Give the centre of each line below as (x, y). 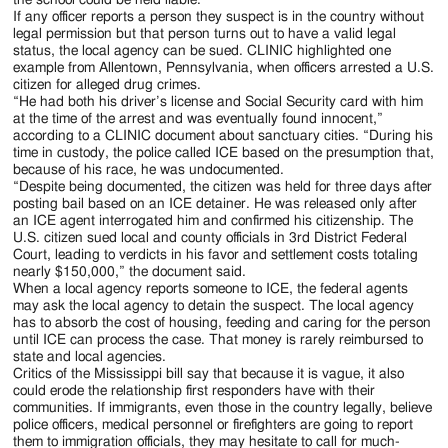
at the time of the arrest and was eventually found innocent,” (198, 118)
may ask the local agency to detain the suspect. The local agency (214, 305)
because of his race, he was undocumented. (149, 169)
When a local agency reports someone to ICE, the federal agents (211, 288)
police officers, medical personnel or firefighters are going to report (213, 424)
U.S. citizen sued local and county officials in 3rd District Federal (210, 237)
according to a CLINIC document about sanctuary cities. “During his (223, 135)
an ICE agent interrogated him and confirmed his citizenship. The (213, 220)
